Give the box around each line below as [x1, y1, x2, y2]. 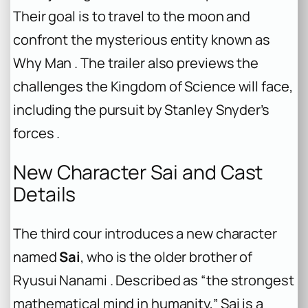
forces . [13, 124, 60, 143]
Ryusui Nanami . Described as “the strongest [13, 270, 294, 289]
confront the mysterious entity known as [13, 30, 271, 49]
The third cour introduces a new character [13, 223, 277, 243]
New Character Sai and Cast [13, 158, 263, 186]
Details [13, 180, 76, 208]
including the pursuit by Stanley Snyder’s [13, 100, 269, 120]
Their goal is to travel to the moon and [13, 7, 251, 26]
